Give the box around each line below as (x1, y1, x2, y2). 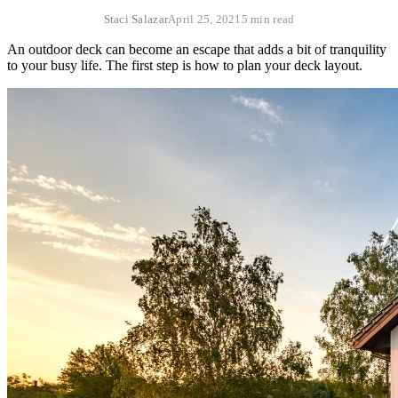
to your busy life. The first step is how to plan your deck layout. (7, 57, 362, 73)
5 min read (241, 12, 295, 26)
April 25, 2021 (168, 12, 242, 26)
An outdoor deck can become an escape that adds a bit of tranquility (7, 41, 386, 57)
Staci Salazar (103, 12, 169, 26)
